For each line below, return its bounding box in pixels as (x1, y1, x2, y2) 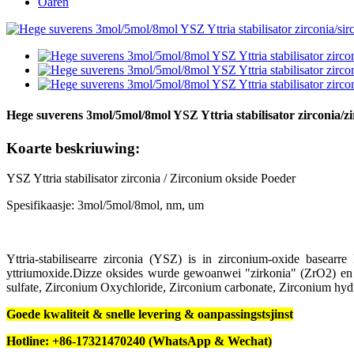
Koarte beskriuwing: (6, 139, 140, 156)
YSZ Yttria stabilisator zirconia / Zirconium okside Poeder (6, 171, 296, 186)
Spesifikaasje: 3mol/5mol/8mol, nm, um (6, 198, 204, 213)
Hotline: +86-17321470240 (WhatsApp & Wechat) (6, 334, 272, 348)
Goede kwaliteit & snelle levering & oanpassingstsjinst (6, 307, 293, 322)
